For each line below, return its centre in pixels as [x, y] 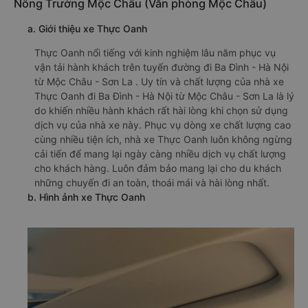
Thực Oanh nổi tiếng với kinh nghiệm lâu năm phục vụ [155, 53]
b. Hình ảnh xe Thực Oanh [86, 197]
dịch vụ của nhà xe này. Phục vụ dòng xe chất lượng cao [163, 125]
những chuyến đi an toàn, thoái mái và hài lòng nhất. [152, 183]
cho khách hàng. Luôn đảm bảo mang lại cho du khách [158, 168]
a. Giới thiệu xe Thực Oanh [87, 29]
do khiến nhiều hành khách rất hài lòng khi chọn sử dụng [161, 110]
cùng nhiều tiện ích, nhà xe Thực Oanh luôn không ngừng [163, 139]
